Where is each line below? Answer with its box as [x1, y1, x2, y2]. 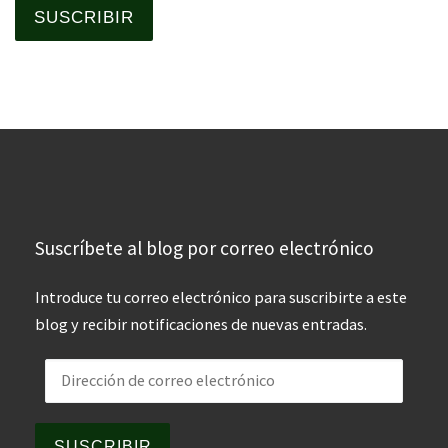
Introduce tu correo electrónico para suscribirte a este [35, 287, 408, 308]
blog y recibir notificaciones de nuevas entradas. [35, 314, 368, 335]
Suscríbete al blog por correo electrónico [35, 236, 375, 261]
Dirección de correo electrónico [34, 363, 312, 379]
